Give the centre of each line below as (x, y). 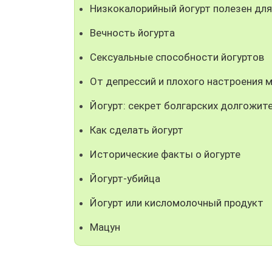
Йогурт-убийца (125, 178)
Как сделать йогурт (137, 130)
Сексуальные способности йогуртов (177, 57)
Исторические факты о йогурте (165, 154)
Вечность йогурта (132, 32)
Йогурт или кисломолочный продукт (177, 202)
